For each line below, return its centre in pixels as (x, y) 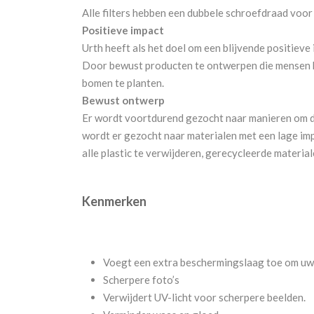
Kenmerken (114, 201)
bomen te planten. (123, 82)
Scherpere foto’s (141, 279)
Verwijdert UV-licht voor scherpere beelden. (204, 297)
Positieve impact (123, 30)
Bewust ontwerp (123, 100)
